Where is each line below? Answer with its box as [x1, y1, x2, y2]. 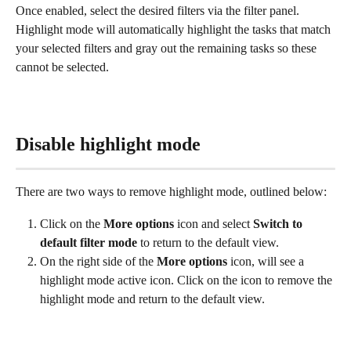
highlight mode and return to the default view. [40, 291, 265, 306]
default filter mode [40, 235, 137, 249]
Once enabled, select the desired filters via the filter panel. [16, 4, 302, 18]
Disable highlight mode [16, 134, 201, 155]
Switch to [253, 216, 306, 230]
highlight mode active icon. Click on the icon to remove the [40, 273, 335, 287]
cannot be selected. [16, 60, 109, 74]
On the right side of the [40, 254, 157, 268]
